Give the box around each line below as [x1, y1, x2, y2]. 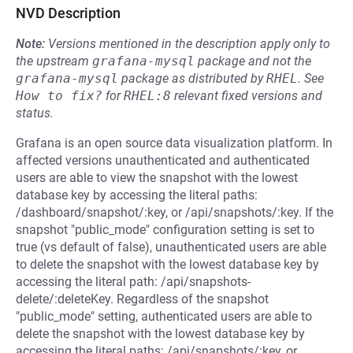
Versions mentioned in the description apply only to [48, 36, 330, 51]
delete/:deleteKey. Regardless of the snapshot [16, 292, 269, 307]
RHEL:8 [124, 88, 171, 103]
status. [16, 106, 54, 121]
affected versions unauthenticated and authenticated [16, 153, 310, 168]
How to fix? [16, 88, 102, 103]
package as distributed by [118, 71, 266, 86]
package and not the [195, 54, 311, 69]
